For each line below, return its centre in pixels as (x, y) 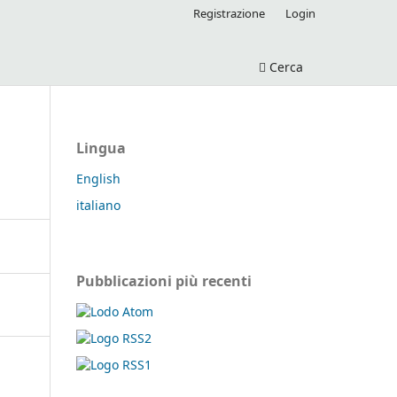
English (98, 178)
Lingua (101, 148)
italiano (98, 205)
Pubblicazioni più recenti (164, 280)
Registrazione (230, 13)
